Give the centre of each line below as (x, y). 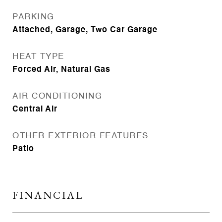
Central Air (35, 110)
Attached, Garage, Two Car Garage (85, 30)
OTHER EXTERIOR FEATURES (81, 136)
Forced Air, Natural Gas (61, 70)
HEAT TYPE (38, 57)
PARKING (33, 17)
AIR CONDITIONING (57, 96)
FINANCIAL (48, 195)
